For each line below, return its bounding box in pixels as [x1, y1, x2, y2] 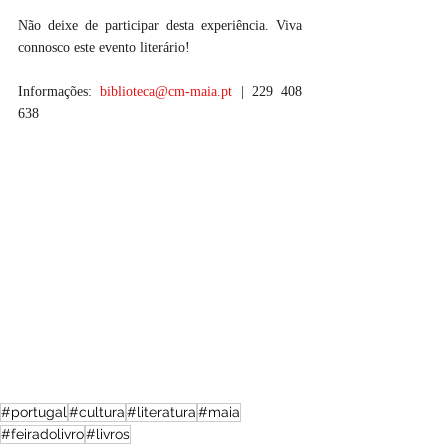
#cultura [69, 403, 125, 420]
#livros [86, 425, 130, 442]
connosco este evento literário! [18, 40, 190, 56]
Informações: [18, 84, 101, 100]
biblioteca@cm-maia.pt [100, 84, 233, 100]
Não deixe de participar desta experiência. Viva [18, 18, 302, 34]
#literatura [127, 403, 196, 420]
